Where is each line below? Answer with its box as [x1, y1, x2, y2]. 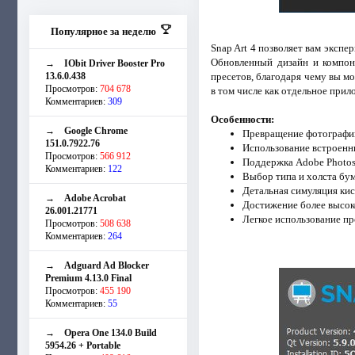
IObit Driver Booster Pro [64, 57, 165, 69]
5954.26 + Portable [45, 339, 120, 351]
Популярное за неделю [50, 25, 156, 37]
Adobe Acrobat [64, 192, 126, 204]
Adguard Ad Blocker [64, 259, 149, 271]
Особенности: [210, 113, 274, 125]
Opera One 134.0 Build [64, 326, 157, 338]
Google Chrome [64, 124, 128, 136]
